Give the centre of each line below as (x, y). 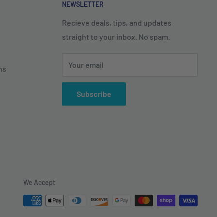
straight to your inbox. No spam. (116, 37)
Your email (86, 65)
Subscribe (94, 94)
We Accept (39, 183)
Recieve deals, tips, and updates (117, 23)
